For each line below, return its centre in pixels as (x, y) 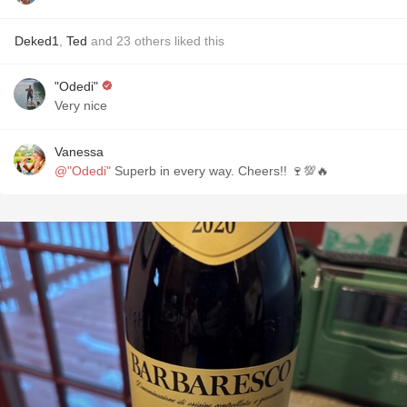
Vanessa (79, 152)
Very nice (81, 105)
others (153, 41)
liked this (198, 41)
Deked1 (37, 41)
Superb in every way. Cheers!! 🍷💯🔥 (220, 171)
